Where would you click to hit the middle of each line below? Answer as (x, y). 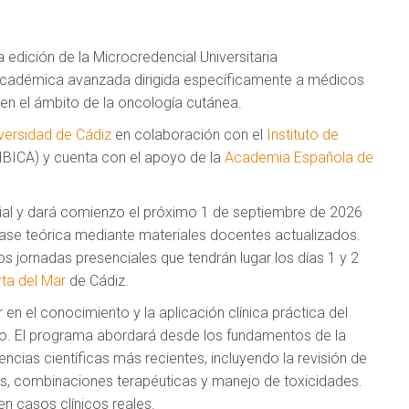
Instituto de (303, 134)
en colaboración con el (189, 134)
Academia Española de (299, 157)
